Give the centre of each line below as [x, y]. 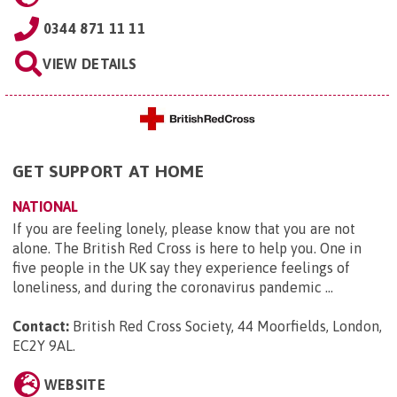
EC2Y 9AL [43, 346]
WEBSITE [74, 385]
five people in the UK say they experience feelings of [181, 268]
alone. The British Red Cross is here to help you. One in [187, 249]
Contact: [41, 327]
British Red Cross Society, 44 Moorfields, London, [227, 327]
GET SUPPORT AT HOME [109, 171]
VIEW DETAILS [90, 63]
